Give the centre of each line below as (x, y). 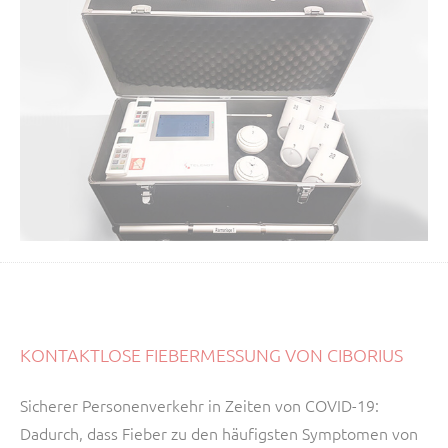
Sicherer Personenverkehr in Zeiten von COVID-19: (199, 405)
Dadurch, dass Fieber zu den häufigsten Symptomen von (219, 433)
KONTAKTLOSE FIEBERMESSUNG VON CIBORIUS (211, 355)
